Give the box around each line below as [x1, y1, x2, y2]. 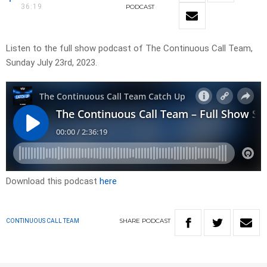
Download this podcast [6, 176, 100, 187]
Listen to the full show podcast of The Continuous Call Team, [6, 43, 253, 54]
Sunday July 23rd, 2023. [6, 57, 97, 69]
